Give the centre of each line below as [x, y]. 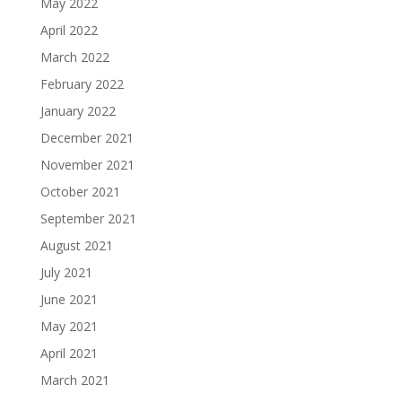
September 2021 [88, 218]
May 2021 [69, 326]
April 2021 [69, 353]
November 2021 [87, 164]
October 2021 [80, 191]
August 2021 [76, 245]
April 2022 [69, 30]
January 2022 [78, 110]
